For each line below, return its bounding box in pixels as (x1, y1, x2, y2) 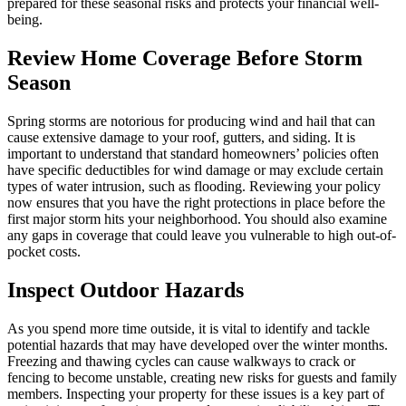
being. (7, 11, 43, 27)
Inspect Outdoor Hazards (7, 277, 244, 302)
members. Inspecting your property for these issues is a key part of (7, 385, 384, 401)
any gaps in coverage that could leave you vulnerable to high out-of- (7, 227, 396, 243)
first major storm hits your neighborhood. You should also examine (7, 210, 387, 227)
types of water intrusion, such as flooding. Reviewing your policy (7, 178, 381, 194)
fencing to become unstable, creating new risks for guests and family (7, 369, 397, 385)
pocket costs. (7, 243, 81, 259)
